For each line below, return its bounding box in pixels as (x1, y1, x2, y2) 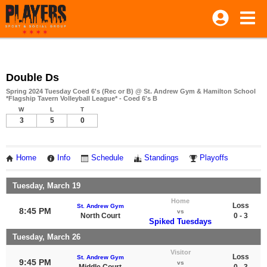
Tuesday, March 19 (13, 181, 80, 190)
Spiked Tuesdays (149, 216, 212, 226)
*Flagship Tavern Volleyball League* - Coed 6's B (6, 95, 157, 102)
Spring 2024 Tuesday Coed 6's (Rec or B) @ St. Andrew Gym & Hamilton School (6, 88, 256, 95)
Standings (144, 154, 179, 162)
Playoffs (200, 154, 228, 162)
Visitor (170, 248, 191, 256)
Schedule (91, 154, 123, 162)
